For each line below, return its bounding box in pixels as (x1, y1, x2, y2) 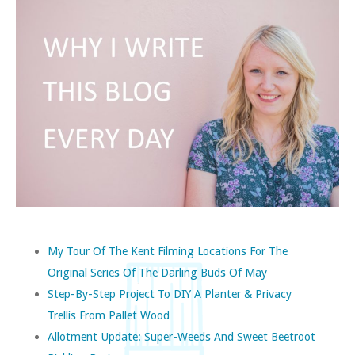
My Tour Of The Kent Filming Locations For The (48, 243, 288, 258)
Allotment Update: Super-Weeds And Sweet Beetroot (48, 329, 315, 343)
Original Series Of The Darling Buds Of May (48, 265, 267, 279)
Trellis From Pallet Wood (48, 307, 170, 322)
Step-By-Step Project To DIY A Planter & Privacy (48, 286, 292, 300)
